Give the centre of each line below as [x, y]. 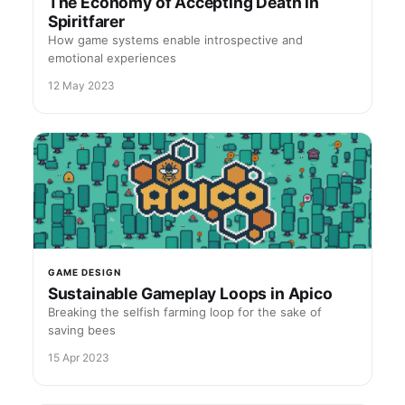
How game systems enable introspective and [175, 39]
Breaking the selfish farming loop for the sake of [184, 312]
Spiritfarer [86, 21]
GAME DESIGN [84, 273]
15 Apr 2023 [78, 358]
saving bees [81, 330]
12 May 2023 [81, 85]
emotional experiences [112, 57]
